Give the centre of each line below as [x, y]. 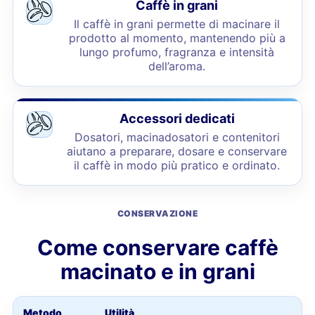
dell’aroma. [177, 66]
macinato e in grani [157, 271]
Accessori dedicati [177, 118]
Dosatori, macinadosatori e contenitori [177, 137]
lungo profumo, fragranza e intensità [177, 52]
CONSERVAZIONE [157, 213]
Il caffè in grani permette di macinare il [177, 24]
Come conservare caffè [157, 247]
